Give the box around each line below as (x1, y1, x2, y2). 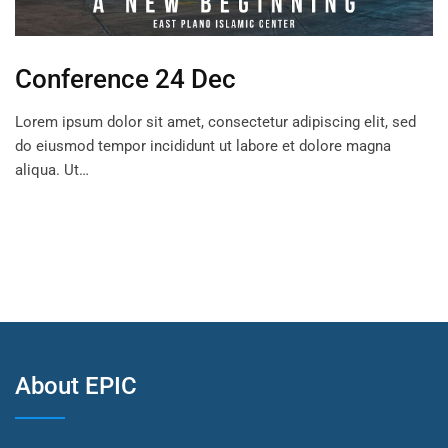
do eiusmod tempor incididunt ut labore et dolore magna (15, 137, 391, 156)
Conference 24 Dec (15, 64, 236, 95)
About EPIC (15, 372, 137, 401)
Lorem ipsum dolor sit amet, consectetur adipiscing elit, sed (15, 113, 416, 132)
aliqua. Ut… (15, 161, 89, 180)
